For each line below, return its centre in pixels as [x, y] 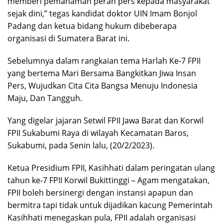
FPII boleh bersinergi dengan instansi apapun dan [100, 193]
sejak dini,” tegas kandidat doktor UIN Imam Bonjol [102, 14]
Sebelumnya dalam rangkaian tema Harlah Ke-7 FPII [104, 61]
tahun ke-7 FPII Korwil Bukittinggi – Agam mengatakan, [109, 180]
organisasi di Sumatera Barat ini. [68, 39]
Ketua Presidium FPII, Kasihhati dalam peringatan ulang [111, 168]
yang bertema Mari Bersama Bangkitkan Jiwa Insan [102, 73]
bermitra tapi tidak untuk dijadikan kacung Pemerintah [110, 205]
